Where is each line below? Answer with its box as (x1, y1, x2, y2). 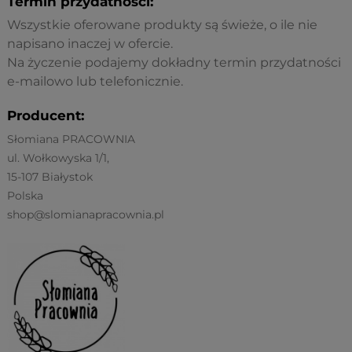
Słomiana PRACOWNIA (7, 132, 135, 147)
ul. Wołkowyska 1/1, (7, 151, 109, 166)
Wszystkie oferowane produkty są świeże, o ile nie (7, 17, 317, 33)
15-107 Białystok (7, 170, 93, 185)
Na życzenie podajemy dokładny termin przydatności (7, 55, 341, 71)
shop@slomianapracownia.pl (7, 207, 164, 222)
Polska (7, 189, 43, 203)
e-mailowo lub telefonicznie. (7, 74, 183, 90)
